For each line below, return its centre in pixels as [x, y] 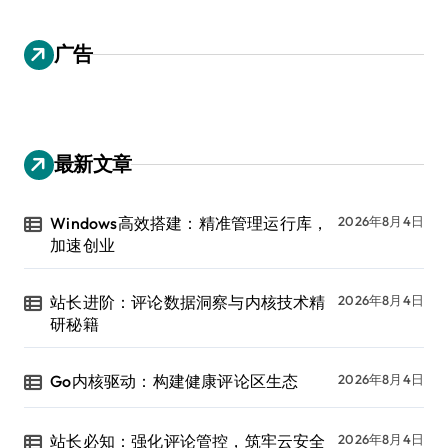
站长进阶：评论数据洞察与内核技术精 [188, 301]
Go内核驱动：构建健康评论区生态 [174, 380]
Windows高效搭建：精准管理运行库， [189, 222]
